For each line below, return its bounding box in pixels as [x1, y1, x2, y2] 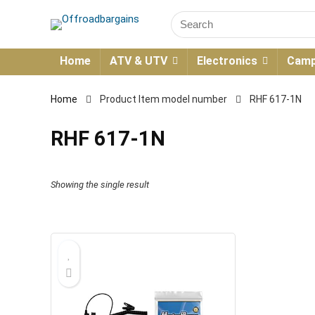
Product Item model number [100, 94, 227, 105]
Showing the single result [51, 179, 149, 190]
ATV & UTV [110, 54, 167, 67]
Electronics [197, 54, 257, 67]
